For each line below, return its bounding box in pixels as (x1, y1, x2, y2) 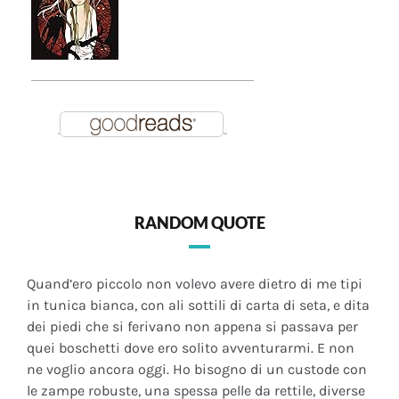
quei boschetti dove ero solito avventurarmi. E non (27, 339, 354, 357)
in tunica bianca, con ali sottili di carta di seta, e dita (27, 297, 370, 314)
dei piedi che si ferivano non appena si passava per (27, 318, 358, 336)
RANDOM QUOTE (134, 213, 265, 233)
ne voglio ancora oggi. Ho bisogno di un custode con (27, 361, 367, 379)
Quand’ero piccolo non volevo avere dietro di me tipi (27, 275, 362, 293)
